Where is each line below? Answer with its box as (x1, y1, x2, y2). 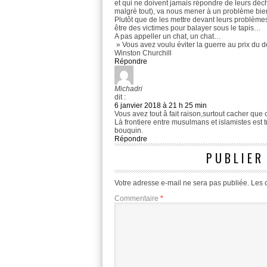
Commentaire (114, 194, 160, 203)
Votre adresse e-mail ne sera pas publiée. (114, 179, 249, 188)
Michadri (114, 85, 142, 94)
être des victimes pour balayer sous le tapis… (114, 24, 261, 33)
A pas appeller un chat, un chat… (114, 32, 221, 41)
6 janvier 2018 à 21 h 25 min (114, 101, 207, 110)
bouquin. (114, 126, 143, 135)
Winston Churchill (114, 49, 172, 58)
